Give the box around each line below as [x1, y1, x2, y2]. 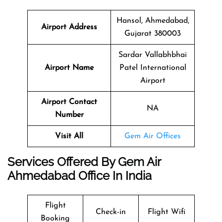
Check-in [96, 208, 126, 216]
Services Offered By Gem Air [7, 154, 161, 169]
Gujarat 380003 [124, 29, 181, 38]
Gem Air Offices [124, 132, 181, 140]
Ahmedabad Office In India [7, 168, 152, 183]
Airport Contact [41, 98, 97, 106]
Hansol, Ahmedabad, [116, 16, 189, 25]
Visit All [55, 132, 83, 140]
